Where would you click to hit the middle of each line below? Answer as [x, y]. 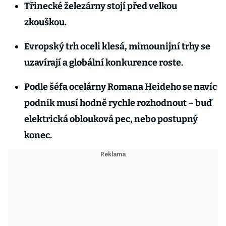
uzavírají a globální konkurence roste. [104, 63]
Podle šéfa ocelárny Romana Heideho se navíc [121, 87]
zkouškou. [46, 22]
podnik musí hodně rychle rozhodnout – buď [118, 103]
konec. [39, 135]
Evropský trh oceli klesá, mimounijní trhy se [117, 46]
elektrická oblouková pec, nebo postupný [111, 119]
